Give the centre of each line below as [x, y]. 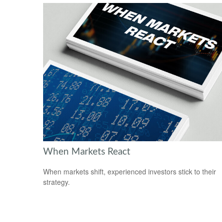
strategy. [56, 182]
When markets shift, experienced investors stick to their [130, 172]
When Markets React [87, 152]
